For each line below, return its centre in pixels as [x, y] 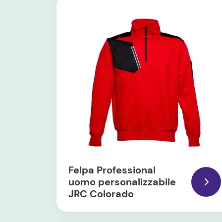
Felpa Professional [112, 170]
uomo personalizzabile [122, 182]
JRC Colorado [101, 194]
